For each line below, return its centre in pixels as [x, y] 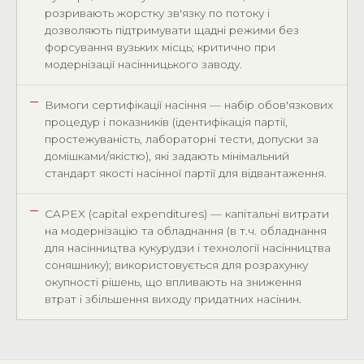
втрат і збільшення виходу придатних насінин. [173, 299]
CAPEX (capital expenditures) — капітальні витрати [187, 214]
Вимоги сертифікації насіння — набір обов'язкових [189, 105]
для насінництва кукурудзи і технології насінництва [188, 248]
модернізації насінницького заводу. [143, 64]
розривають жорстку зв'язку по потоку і [157, 13]
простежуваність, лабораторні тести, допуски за [182, 139]
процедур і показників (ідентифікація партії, [166, 122]
